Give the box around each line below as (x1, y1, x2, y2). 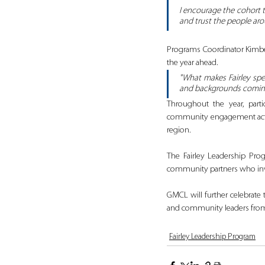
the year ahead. (167, 59, 218, 68)
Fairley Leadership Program (169, 232, 256, 242)
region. (167, 126, 191, 135)
